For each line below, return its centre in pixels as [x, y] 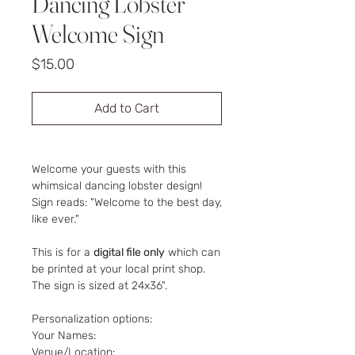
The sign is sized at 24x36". [101, 286]
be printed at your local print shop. [118, 269]
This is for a [63, 253]
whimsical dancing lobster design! [117, 186]
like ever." [55, 219]
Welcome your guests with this [109, 170]
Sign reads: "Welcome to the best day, [127, 203]
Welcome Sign [98, 34]
